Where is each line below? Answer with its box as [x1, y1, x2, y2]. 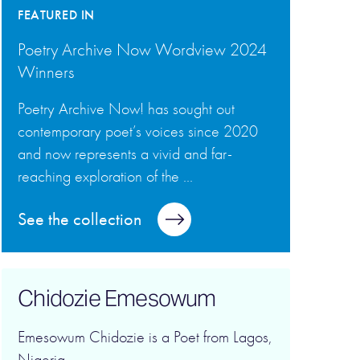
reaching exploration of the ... [18, 167, 194, 186]
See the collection [18, 209, 142, 230]
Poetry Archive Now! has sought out [18, 100, 235, 118]
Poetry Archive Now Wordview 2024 [18, 39, 268, 60]
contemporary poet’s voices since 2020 [18, 122, 259, 141]
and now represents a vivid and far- [18, 145, 233, 163]
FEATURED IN [18, 7, 95, 22]
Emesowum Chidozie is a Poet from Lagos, [18, 328, 272, 346]
